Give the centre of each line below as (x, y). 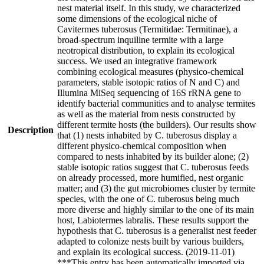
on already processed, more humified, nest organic (150, 177)
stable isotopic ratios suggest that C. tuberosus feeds (153, 167)
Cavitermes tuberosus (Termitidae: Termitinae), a (147, 29)
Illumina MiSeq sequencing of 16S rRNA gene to (149, 93)
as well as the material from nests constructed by (146, 114)
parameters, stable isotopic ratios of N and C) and (148, 82)
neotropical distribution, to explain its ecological (146, 50)
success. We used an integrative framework (137, 61)
